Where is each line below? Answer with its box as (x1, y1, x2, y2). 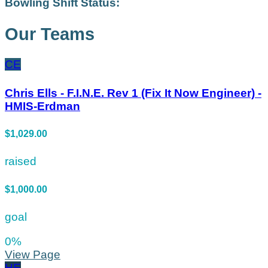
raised (5, 155, 36, 168)
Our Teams (5, 24, 95, 44)
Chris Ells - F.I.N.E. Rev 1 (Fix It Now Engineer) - (5, 86, 261, 99)
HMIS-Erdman (5, 99, 80, 112)
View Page (5, 248, 60, 261)
